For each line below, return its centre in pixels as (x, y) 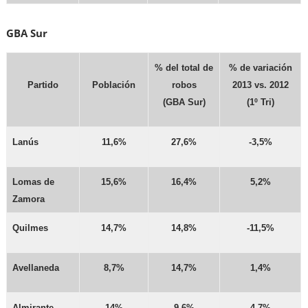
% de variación (260, 68)
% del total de (184, 68)
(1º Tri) (260, 102)
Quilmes (31, 228)
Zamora (29, 199)
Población (114, 85)
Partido (43, 85)
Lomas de (34, 182)
